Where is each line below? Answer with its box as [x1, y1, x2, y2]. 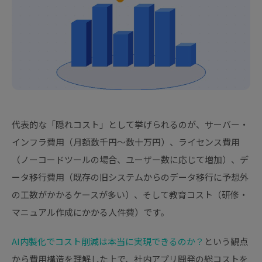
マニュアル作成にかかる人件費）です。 [12, 206, 169, 219]
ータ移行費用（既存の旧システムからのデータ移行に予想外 [12, 171, 249, 184]
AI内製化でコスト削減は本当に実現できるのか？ [12, 235, 204, 248]
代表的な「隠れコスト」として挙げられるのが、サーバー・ [12, 118, 249, 131]
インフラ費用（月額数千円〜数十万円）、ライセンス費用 [12, 136, 240, 149]
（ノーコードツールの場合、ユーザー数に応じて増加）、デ [12, 153, 249, 166]
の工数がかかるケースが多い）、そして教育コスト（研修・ [12, 188, 248, 201]
